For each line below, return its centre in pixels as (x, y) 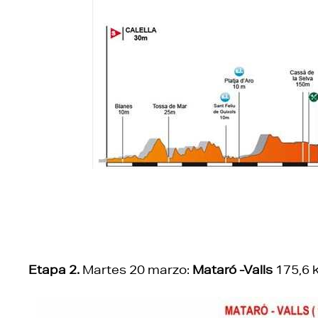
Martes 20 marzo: (136, 269)
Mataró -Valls (232, 269)
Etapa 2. (54, 269)
